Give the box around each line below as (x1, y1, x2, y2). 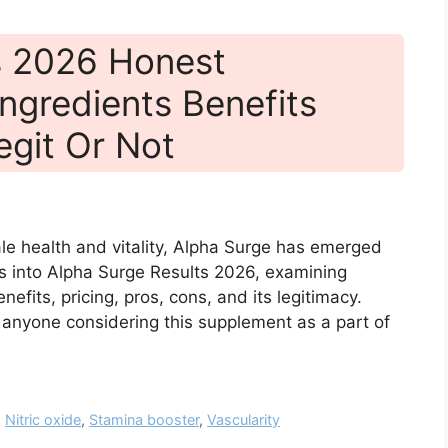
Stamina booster (89, 411, 200, 429)
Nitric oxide (5, 411, 82, 429)
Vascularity (207, 411, 281, 429)
